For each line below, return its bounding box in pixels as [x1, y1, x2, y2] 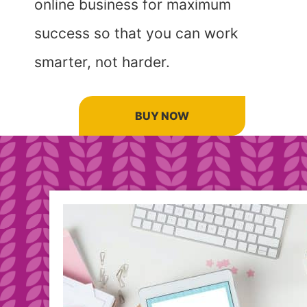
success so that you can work [34, 25, 238, 42]
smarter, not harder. [34, 53, 170, 71]
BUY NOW [135, 109, 189, 123]
